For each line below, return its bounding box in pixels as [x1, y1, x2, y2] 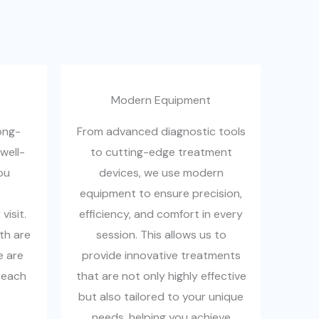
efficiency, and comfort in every [79, 206, 243, 221]
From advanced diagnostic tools [76, 124, 246, 139]
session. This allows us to [95, 227, 226, 242]
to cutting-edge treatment [90, 145, 232, 159]
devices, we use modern [98, 165, 224, 180]
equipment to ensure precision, [80, 186, 242, 201]
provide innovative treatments [81, 248, 241, 263]
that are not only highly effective [75, 268, 246, 283]
